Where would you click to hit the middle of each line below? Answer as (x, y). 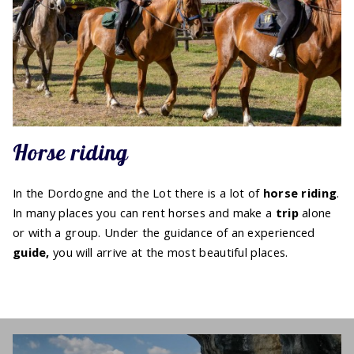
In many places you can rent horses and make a (144, 213)
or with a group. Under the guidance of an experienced (164, 233)
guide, (31, 252)
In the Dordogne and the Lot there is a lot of (138, 193)
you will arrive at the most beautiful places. (169, 252)
